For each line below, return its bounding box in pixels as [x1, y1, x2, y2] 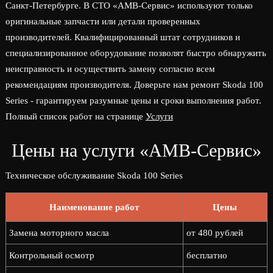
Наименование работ [49, 202, 140, 212]
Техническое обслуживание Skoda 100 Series [5, 171, 183, 180]
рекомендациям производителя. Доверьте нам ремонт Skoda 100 [5, 80, 263, 90]
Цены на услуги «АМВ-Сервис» [11, 140, 261, 160]
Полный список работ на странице [5, 112, 146, 121]
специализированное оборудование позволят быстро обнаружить [5, 48, 266, 58]
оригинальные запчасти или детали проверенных [5, 16, 200, 26]
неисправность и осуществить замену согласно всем [5, 64, 215, 74]
